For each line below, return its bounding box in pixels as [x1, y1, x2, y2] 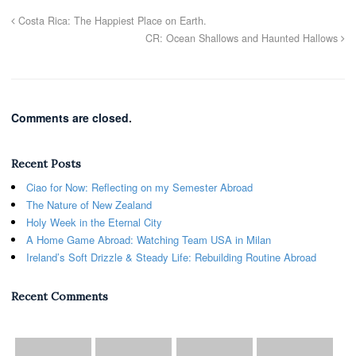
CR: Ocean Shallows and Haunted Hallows [145, 30, 341, 45]
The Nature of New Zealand [26, 196, 152, 212]
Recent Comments [11, 288, 108, 304]
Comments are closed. [11, 109, 132, 126]
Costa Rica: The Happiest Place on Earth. [15, 13, 207, 28]
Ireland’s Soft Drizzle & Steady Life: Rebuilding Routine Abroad [26, 249, 316, 265]
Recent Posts [11, 156, 81, 171]
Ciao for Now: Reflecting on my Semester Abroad [26, 179, 253, 195]
